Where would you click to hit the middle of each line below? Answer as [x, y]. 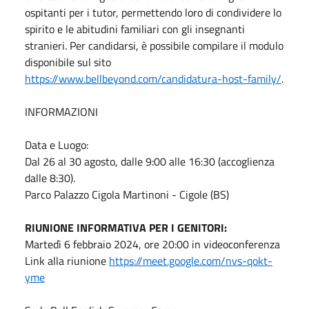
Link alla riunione [67, 260]
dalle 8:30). [50, 178]
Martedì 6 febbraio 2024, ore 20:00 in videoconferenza [152, 244]
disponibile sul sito [68, 62]
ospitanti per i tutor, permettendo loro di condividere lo [153, 12]
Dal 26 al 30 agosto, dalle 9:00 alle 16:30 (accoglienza [150, 161]
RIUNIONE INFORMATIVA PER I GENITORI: [126, 227]
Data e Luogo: [57, 144]
